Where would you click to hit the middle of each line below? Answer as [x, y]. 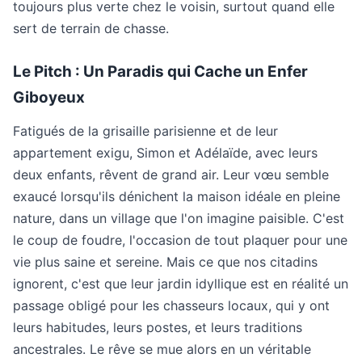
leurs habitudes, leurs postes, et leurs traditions [158, 327]
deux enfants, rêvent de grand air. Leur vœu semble [171, 175]
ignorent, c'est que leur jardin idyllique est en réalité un [181, 284]
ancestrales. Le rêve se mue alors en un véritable [162, 349]
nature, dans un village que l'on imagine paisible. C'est [179, 218]
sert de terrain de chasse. [91, 28]
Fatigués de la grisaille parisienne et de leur [145, 131]
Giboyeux [49, 97]
